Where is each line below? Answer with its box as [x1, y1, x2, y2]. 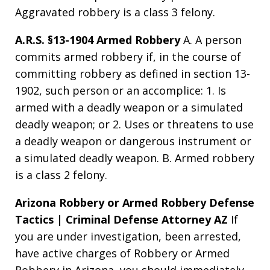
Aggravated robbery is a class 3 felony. [15, 4, 215, 19]
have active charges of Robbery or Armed [15, 245, 230, 260]
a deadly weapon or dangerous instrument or [15, 133, 251, 148]
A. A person [180, 32, 242, 47]
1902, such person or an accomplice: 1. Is [15, 83, 226, 98]
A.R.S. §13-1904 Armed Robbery [15, 32, 180, 47]
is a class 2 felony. [15, 167, 107, 182]
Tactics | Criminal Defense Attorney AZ [15, 212, 231, 227]
